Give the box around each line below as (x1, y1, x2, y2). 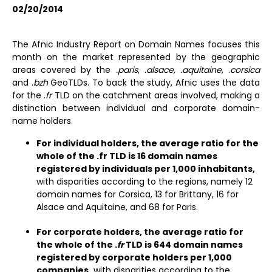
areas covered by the (12, 64, 116, 76)
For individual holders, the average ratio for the (36, 137, 259, 149)
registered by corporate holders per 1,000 (36, 251, 232, 263)
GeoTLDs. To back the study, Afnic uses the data (50, 76, 260, 89)
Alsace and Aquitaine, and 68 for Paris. (36, 201, 198, 213)
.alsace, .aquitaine (144, 64, 222, 76)
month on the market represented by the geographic (12, 51, 260, 63)
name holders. (12, 115, 73, 127)
